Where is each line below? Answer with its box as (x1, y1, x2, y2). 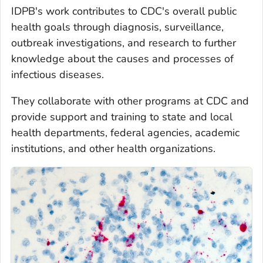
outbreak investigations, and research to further (11, 35, 236, 50)
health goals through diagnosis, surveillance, (11, 19, 224, 34)
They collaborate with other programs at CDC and (11, 93, 249, 108)
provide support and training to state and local (11, 109, 232, 124)
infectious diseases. (11, 67, 104, 82)
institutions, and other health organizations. (11, 141, 215, 156)
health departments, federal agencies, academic (11, 125, 240, 140)
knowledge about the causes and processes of (11, 51, 234, 66)
